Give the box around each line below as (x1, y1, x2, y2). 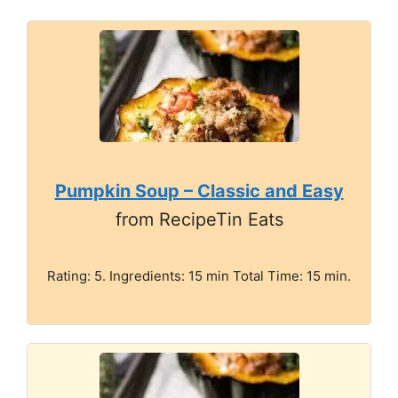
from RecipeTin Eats (115, 208, 283, 230)
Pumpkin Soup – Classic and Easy (54, 179, 344, 202)
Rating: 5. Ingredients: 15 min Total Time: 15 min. (47, 267, 351, 284)
